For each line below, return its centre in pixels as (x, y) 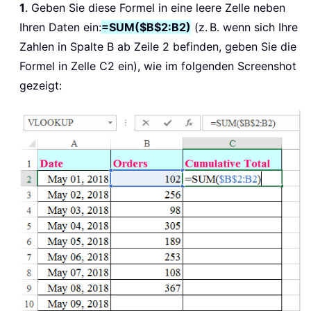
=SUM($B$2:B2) (146, 27)
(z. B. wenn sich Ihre (244, 27)
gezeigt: (41, 86)
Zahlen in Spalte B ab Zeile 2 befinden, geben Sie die (158, 47)
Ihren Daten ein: (60, 27)
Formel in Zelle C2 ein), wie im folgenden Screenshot (158, 66)
